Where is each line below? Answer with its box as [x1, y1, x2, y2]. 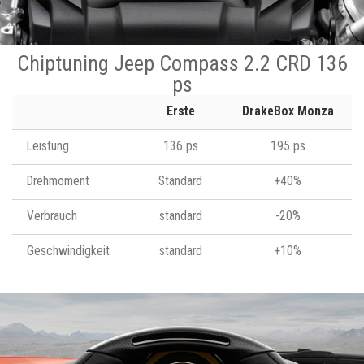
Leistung [27, 138, 69, 154]
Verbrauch [27, 208, 77, 223]
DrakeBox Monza [241, 103, 334, 119]
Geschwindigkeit [27, 243, 110, 258]
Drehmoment [27, 173, 89, 188]
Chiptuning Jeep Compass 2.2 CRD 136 [16, 50, 348, 76]
